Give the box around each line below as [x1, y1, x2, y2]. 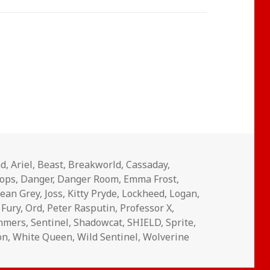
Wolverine [143, 230, 190, 243]
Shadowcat [74, 215, 123, 229]
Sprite [166, 215, 194, 229]
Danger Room [57, 172, 119, 186]
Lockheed [122, 186, 165, 200]
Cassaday [126, 157, 168, 171]
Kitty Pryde [67, 186, 118, 200]
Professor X [120, 201, 172, 215]
